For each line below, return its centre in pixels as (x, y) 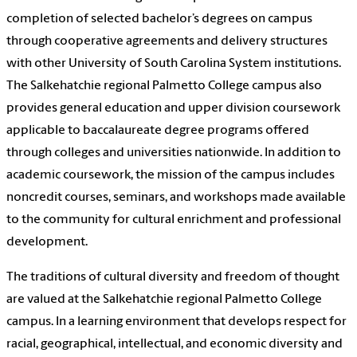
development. (47, 243)
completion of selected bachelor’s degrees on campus (159, 20)
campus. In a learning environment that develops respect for (177, 322)
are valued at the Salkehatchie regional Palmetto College (164, 300)
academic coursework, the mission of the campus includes (171, 176)
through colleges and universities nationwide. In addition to (174, 153)
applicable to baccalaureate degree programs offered (158, 131)
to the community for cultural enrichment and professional (174, 220)
